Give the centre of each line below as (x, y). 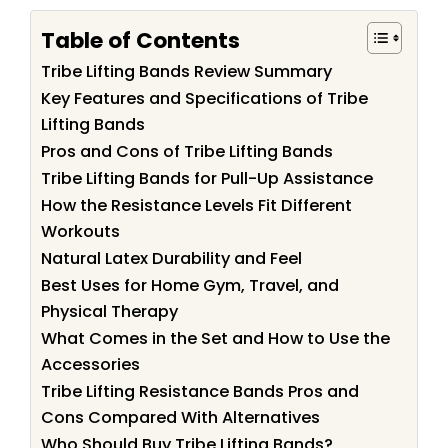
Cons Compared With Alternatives (180, 418)
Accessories (90, 365)
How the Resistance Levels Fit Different (196, 206)
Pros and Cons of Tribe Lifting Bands (187, 152)
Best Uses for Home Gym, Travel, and (190, 286)
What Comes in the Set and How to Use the (215, 339)
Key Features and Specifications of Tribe (204, 99)
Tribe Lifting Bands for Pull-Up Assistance (207, 179)
